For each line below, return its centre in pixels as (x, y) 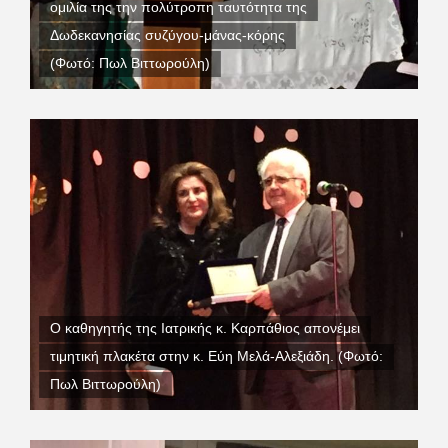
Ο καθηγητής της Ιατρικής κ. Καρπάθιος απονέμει (205, 329)
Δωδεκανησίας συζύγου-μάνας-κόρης (167, 36)
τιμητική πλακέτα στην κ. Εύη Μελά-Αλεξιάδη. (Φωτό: (216, 357)
